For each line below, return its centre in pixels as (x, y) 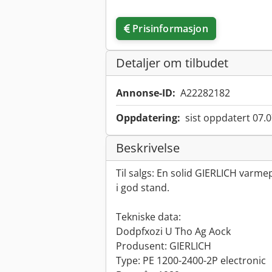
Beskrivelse (148, 148)
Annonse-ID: (146, 93)
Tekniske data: (148, 217)
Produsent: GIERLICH (164, 246)
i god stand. (143, 188)
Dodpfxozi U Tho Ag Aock (173, 232)
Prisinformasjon (170, 29)
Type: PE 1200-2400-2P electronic (191, 261)
